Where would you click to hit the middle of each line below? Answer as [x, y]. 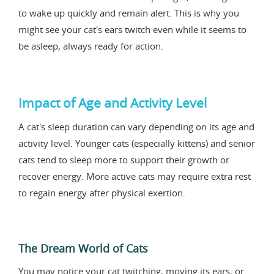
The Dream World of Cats [83, 248]
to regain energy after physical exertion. [102, 192]
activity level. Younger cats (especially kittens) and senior [137, 143]
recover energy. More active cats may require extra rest [135, 176]
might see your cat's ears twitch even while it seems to [132, 29]
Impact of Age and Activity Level [113, 102]
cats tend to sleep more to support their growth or [124, 159]
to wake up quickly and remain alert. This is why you [129, 13]
